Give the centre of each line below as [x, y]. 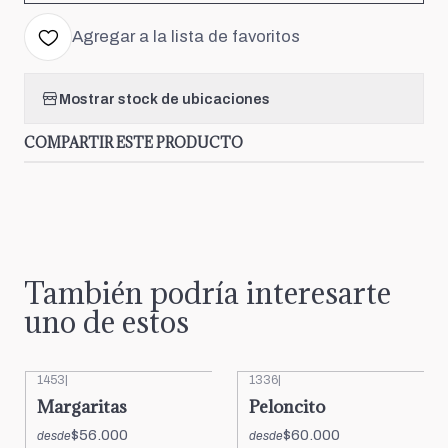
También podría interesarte [207, 293]
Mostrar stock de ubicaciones [164, 98]
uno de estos [106, 322]
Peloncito [287, 407]
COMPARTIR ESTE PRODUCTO [133, 142]
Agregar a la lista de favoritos [186, 36]
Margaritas [82, 407]
